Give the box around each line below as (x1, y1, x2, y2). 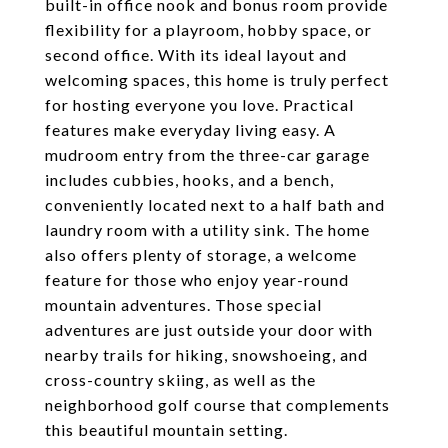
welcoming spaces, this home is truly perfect (45, 70, 389, 89)
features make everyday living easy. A (45, 120, 336, 139)
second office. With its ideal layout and (45, 45, 347, 64)
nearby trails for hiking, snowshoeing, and (45, 345, 368, 364)
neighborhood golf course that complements (45, 395, 390, 414)
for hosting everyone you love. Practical (45, 95, 354, 114)
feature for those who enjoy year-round (45, 270, 349, 289)
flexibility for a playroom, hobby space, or (45, 20, 372, 39)
